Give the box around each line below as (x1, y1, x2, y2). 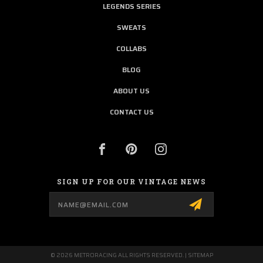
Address (12, 198, 45, 211)
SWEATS (117, 22, 146, 33)
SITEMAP (187, 251, 213, 260)
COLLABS (116, 43, 147, 55)
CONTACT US (109, 106, 154, 118)
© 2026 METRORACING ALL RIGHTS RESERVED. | (50, 251, 188, 260)
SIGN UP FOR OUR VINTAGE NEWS (57, 177, 206, 187)
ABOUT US (113, 85, 150, 97)
